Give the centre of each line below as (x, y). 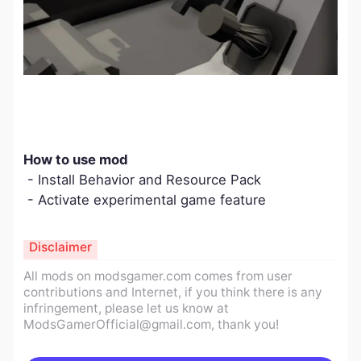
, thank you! (245, 324)
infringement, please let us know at (126, 308)
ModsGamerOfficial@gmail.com (117, 324)
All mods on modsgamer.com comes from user (158, 276)
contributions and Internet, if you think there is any (172, 292)
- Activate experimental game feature (144, 200)
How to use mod (75, 160)
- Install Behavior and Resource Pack (142, 180)
